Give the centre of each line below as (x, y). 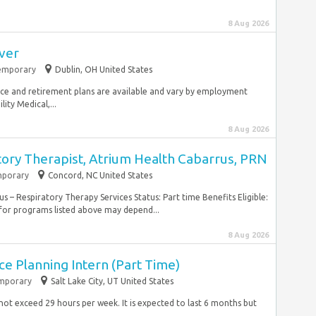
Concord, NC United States (100, 175)
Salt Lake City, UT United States (112, 281)
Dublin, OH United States (104, 69)
